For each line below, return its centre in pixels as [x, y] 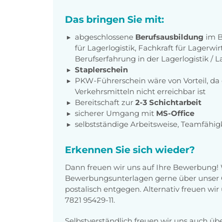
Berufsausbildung [170, 37]
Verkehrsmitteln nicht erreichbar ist [140, 91]
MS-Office [175, 113]
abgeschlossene [105, 37]
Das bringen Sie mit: [114, 19]
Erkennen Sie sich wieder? [130, 149]
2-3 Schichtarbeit [168, 102]
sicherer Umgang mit [115, 113]
